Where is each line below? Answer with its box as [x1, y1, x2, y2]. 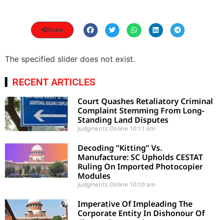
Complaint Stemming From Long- [78, 105, 205, 116]
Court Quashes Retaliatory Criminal [78, 95, 214, 107]
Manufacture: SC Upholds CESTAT [78, 151, 203, 163]
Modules [78, 170, 111, 181]
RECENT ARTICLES [12, 76, 95, 88]
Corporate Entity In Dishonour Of [78, 207, 205, 219]
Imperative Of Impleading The [78, 198, 193, 209]
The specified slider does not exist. [5, 54, 135, 64]
